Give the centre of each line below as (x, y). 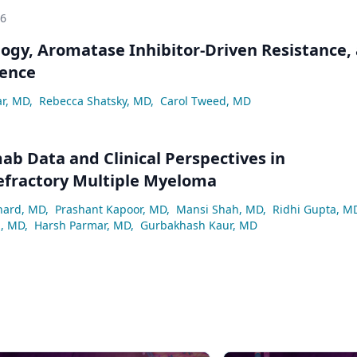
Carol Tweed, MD (206, 100)
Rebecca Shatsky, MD (95, 100)
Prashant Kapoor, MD (111, 209)
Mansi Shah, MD (220, 209)
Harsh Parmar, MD (82, 225)
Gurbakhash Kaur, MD (199, 225)
